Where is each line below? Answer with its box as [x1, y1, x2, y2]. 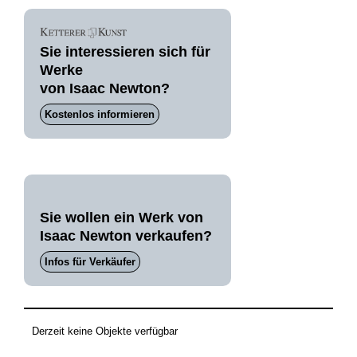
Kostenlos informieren [44, 108, 155, 120]
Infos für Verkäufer [44, 256, 135, 268]
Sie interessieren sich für [39, 44, 210, 60]
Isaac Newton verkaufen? [39, 228, 212, 244]
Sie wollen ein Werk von [39, 210, 203, 226]
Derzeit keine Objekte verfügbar [31, 324, 178, 337]
